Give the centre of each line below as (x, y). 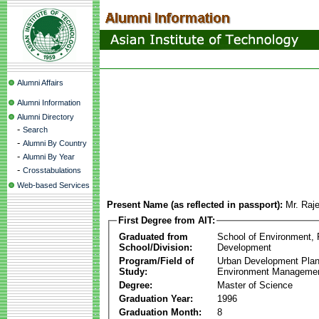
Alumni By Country (55, 143)
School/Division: (156, 247)
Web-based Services (53, 185)
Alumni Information (49, 103)
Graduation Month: (160, 312)
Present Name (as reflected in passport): (195, 205)
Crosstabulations (52, 170)
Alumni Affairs (40, 83)
